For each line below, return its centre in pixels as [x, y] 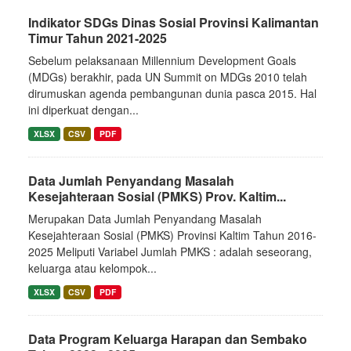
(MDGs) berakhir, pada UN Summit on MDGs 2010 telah [168, 77]
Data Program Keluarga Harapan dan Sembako [168, 339]
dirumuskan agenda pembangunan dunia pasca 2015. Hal [172, 93]
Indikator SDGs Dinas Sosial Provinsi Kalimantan [174, 22]
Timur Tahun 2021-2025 [98, 38]
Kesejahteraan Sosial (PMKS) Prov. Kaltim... [157, 196]
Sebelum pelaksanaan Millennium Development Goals [162, 60]
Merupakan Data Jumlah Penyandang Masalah [145, 219]
